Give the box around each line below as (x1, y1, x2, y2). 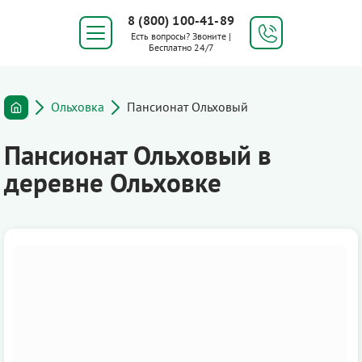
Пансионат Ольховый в (4, 137, 271, 172)
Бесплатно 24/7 (148, 41, 214, 53)
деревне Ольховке (4, 165, 221, 200)
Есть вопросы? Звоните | (131, 30, 231, 42)
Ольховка (51, 98, 104, 115)
